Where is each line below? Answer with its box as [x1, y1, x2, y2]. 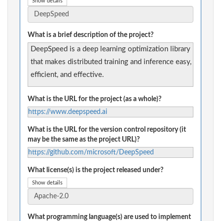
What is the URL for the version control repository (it [28, 126, 186, 134]
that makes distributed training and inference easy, [31, 58, 191, 66]
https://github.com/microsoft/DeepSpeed [28, 149, 154, 156]
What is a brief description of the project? [28, 32, 153, 39]
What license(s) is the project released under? [28, 167, 163, 174]
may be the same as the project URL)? [28, 136, 140, 144]
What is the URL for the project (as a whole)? [28, 96, 161, 103]
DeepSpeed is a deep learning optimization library [31, 45, 190, 53]
